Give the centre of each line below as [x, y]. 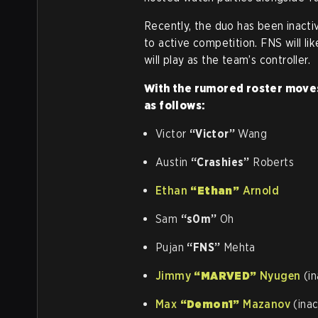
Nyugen [279, 276]
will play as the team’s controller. [227, 60]
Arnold [259, 191]
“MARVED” [225, 276]
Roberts [272, 162]
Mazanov [265, 304]
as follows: [175, 105]
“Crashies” [220, 162]
